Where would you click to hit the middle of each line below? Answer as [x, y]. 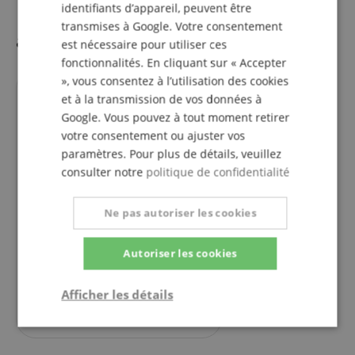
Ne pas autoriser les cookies [180, 212]
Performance [185, 329]
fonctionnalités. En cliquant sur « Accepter [174, 62]
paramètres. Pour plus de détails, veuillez [172, 153]
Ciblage [261, 329]
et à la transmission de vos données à [162, 99]
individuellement [81, 286]
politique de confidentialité [218, 172]
